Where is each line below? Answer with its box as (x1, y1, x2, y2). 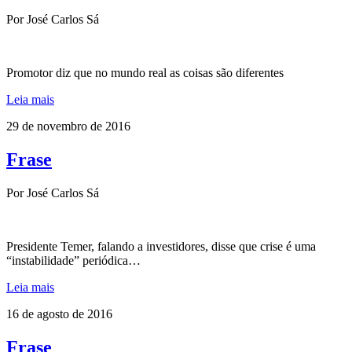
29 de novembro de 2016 (6, 119, 130, 134)
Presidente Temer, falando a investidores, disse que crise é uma (6, 239, 316, 253)
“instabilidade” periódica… (6, 253, 141, 267)
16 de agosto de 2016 (6, 306, 112, 321)
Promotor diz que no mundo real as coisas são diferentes (6, 66, 284, 80)
